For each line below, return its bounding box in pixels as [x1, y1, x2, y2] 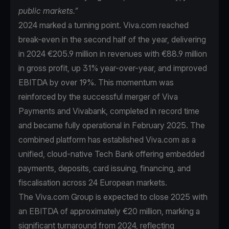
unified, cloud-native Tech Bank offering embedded [18, 149, 204, 159]
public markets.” [18, 6, 78, 16]
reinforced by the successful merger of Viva [18, 91, 178, 102]
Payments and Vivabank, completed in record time [18, 106, 199, 117]
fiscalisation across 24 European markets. [18, 177, 167, 188]
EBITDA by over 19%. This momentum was [18, 77, 174, 88]
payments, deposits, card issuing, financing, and [18, 163, 191, 174]
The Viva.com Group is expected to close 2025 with [18, 192, 208, 202]
